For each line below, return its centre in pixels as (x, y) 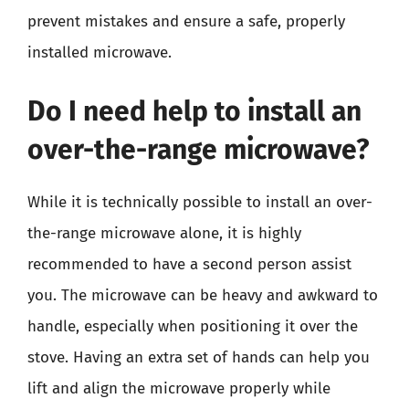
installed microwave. (100, 52)
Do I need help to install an (194, 111)
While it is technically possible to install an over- (200, 202)
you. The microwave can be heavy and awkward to (203, 295)
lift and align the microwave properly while (179, 388)
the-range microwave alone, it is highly (164, 233)
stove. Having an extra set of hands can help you (199, 357)
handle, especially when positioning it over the (193, 326)
